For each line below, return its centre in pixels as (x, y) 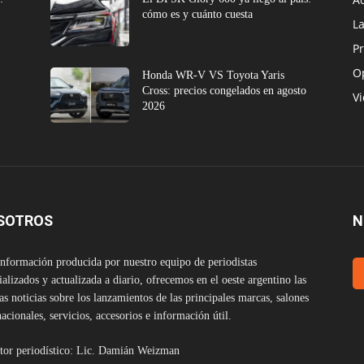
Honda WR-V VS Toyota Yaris (214, 75)
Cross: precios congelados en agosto (225, 90)
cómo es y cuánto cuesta (198, 14)
